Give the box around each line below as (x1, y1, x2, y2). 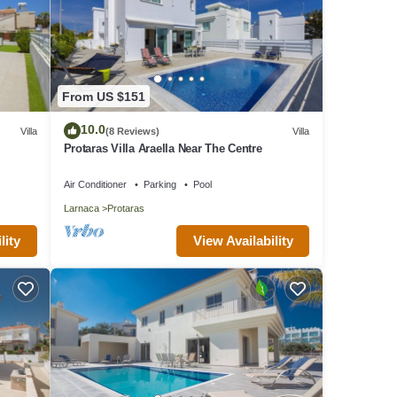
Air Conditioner (63, 179, 127, 191)
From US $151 (61, 89, 145, 104)
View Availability (192, 233, 293, 249)
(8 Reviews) (105, 125, 160, 136)
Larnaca (63, 203, 99, 214)
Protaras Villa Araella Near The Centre (63, 142, 262, 156)
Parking (143, 179, 176, 191)
